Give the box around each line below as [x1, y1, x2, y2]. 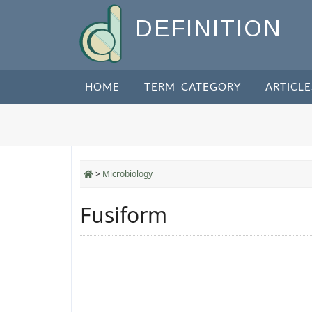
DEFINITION [135, 15, 282, 42]
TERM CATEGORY [144, 82, 241, 93]
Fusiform [80, 201, 167, 229]
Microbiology [102, 168, 153, 180]
